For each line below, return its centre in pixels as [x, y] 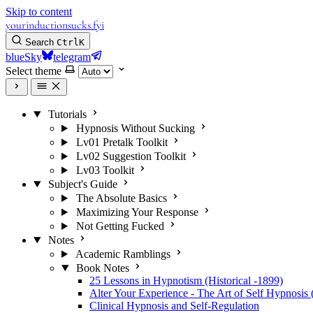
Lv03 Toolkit [105, 170]
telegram [72, 57]
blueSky [24, 57]
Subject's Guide [82, 184]
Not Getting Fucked [120, 226]
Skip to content [39, 12]
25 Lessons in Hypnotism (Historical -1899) [186, 281]
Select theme [34, 71]
